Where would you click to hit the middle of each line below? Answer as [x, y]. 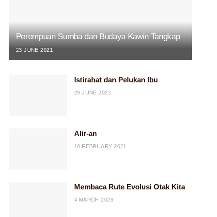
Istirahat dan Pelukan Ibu [116, 79]
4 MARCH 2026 [94, 200]
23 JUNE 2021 [34, 50]
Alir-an [85, 133]
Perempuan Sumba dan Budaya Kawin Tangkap [98, 36]
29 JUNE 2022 [93, 92]
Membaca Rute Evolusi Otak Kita [129, 187]
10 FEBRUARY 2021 [100, 146]
